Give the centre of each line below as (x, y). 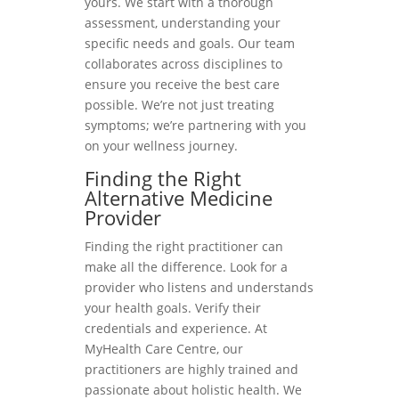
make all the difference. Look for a (186, 266)
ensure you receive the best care (182, 84)
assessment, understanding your (182, 22)
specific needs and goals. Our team (189, 43)
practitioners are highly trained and (191, 369)
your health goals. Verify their (172, 307)
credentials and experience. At (175, 328)
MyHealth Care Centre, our (163, 348)
